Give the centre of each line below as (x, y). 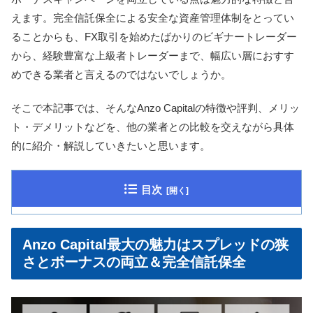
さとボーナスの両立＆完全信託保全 (134, 262)
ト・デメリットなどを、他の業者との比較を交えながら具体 (153, 127)
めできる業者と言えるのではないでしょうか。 (121, 75)
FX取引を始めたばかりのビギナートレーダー (191, 37)
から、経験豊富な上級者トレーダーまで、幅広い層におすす (153, 56)
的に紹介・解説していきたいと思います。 (111, 146)
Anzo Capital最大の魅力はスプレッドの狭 (155, 244)
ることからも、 (48, 37)
